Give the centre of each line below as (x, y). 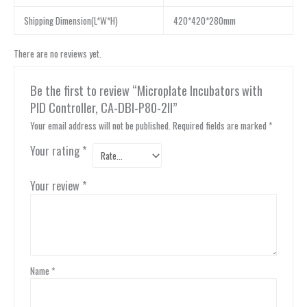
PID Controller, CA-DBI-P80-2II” (103, 107)
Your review (56, 185)
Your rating (56, 150)
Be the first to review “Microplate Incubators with (146, 90)
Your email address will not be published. (100, 125)
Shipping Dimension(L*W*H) (71, 20)
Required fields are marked (220, 125)
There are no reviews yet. (58, 54)
